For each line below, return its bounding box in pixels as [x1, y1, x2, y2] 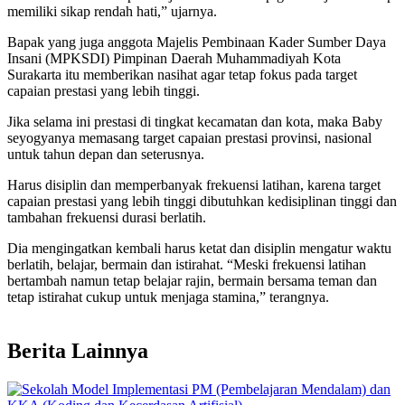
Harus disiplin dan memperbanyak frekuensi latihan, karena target [7, 176, 381, 193]
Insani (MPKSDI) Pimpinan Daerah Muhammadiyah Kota [7, 50, 341, 66]
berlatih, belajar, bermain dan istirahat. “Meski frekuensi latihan [7, 256, 366, 272]
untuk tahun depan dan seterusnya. [7, 146, 204, 162]
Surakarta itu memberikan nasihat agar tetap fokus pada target [7, 66, 357, 82]
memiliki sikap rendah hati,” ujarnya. [7, 3, 217, 19]
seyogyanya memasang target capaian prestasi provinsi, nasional [7, 129, 372, 146]
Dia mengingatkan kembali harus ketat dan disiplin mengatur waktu [7, 240, 391, 256]
